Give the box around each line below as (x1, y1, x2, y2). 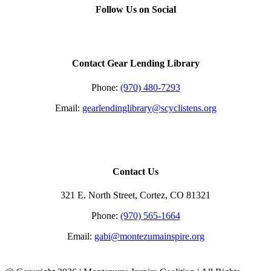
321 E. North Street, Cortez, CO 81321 (60, 190, 211, 201)
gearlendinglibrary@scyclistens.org (82, 102, 217, 113)
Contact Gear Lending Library (71, 58, 200, 69)
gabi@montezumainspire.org (94, 231, 204, 242)
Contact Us (113, 166, 158, 177)
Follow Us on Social (95, 4, 176, 15)
